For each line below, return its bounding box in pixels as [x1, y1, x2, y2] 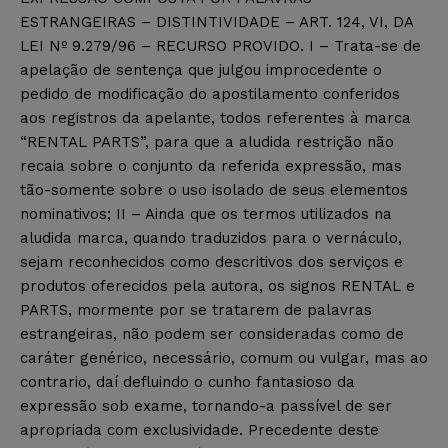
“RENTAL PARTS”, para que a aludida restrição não [20, 132, 394, 151]
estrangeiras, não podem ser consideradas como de [20, 324, 404, 343]
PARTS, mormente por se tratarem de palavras [20, 300, 372, 319]
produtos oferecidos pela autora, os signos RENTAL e [20, 276, 415, 295]
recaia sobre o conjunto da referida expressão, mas [20, 156, 402, 175]
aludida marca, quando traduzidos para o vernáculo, [20, 228, 402, 247]
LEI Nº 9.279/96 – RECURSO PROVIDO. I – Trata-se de [20, 36, 421, 55]
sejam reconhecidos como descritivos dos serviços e [20, 252, 403, 271]
